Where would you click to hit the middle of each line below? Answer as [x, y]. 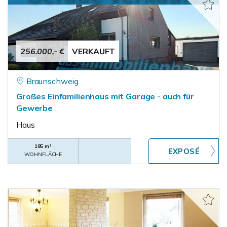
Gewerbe [34, 108]
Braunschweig [52, 81]
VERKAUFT [94, 51]
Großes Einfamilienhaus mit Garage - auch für [105, 96]
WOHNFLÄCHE [43, 154]
